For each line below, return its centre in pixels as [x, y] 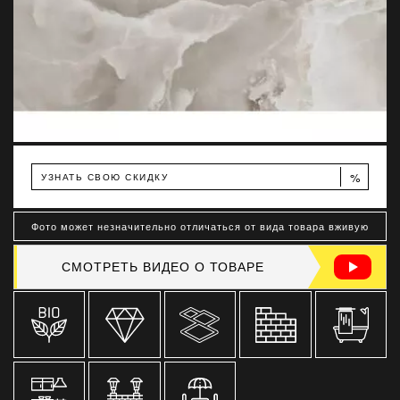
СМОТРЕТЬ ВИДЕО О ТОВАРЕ [162, 267]
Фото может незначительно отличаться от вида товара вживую [200, 226]
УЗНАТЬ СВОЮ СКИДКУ [104, 177]
